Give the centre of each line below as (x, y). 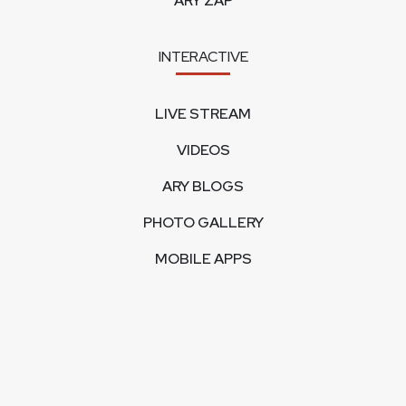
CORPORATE (203, 315)
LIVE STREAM (203, 114)
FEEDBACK (203, 372)
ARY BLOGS (203, 186)
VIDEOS (203, 150)
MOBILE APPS (203, 259)
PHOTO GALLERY (203, 222)
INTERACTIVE (203, 57)
